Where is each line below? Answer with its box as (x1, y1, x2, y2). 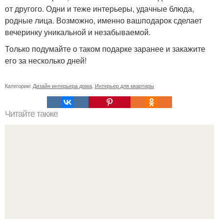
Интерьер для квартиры (95, 82, 154, 89)
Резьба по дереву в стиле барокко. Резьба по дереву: (13, 198, 206, 209)
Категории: (5, 82, 33, 89)
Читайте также (5, 109, 58, 119)
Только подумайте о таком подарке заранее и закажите (5, 43, 205, 54)
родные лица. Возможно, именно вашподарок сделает (5, 15, 202, 26)
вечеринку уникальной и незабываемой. (5, 26, 151, 38)
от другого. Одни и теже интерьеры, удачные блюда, (5, 3, 194, 14)
